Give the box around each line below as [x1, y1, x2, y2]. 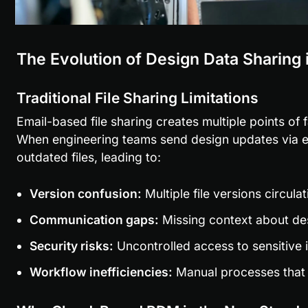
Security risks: [29, 239, 113, 254]
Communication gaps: [29, 212, 159, 228]
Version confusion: [29, 186, 142, 201]
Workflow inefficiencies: [29, 265, 173, 280]
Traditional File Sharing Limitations [16, 89, 258, 107]
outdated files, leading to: [16, 150, 161, 165]
